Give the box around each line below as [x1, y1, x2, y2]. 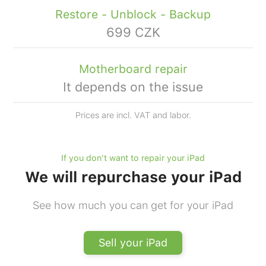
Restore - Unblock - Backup [55, 7, 211, 21]
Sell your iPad [99, 236, 167, 249]
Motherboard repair [78, 61, 188, 76]
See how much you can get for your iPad [32, 198, 233, 211]
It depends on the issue [63, 78, 203, 94]
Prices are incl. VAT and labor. [75, 109, 191, 120]
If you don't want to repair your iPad [61, 152, 205, 163]
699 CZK [106, 24, 160, 40]
